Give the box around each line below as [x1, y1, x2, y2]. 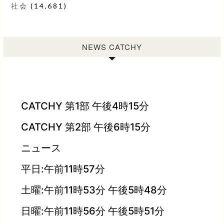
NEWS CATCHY [81, 41, 142, 52]
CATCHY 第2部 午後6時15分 [10, 120, 150, 133]
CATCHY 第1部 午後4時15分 [10, 99, 149, 112]
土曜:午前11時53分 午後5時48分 [10, 183, 167, 196]
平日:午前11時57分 [10, 162, 105, 175]
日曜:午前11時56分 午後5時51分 [10, 204, 164, 217]
